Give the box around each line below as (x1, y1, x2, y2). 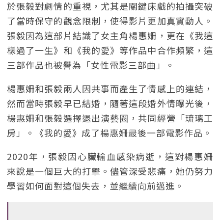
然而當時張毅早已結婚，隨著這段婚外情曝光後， (7, 97, 213, 110)
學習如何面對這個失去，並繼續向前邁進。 (7, 179, 184, 192)
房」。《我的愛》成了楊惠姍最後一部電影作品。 (7, 126, 212, 139)
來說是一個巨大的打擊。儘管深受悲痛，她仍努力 (7, 165, 213, 177)
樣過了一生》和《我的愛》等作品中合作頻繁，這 (7, 44, 213, 56)
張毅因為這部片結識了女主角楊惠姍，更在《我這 (7, 29, 213, 42)
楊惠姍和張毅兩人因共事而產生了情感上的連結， (7, 82, 213, 95)
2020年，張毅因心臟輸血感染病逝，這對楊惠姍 (7, 150, 213, 163)
